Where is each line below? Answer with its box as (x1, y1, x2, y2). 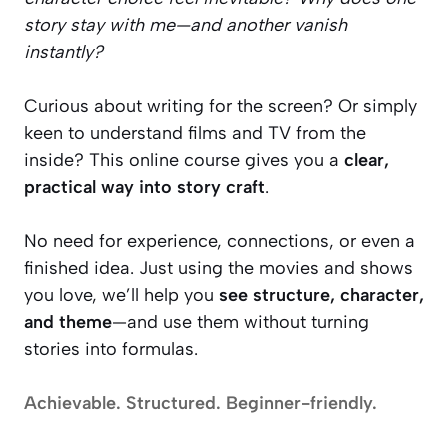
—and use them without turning (112, 311, 369, 333)
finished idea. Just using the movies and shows (24, 257, 413, 279)
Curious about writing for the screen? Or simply (24, 95, 417, 117)
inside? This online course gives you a (24, 149, 344, 171)
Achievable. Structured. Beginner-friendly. (24, 392, 377, 414)
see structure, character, (219, 284, 424, 306)
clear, (344, 149, 389, 171)
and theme (24, 311, 112, 333)
